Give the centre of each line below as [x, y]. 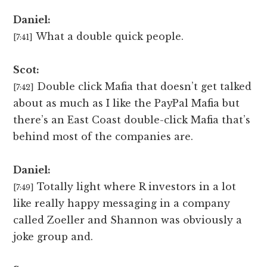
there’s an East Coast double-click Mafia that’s [132, 120]
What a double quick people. [110, 37]
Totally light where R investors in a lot [137, 187]
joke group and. [53, 237]
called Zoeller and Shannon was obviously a [128, 220]
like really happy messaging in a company [122, 204]
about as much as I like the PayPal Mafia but [127, 103]
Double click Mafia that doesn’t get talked [145, 87]
